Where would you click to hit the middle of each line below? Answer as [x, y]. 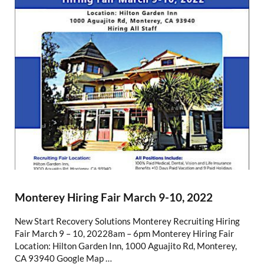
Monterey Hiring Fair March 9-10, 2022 [113, 197]
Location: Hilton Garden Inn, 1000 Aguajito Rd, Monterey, [126, 246]
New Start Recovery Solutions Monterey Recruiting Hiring [127, 221]
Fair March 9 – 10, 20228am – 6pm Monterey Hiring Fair [124, 234]
